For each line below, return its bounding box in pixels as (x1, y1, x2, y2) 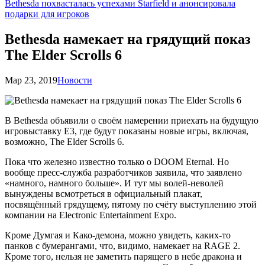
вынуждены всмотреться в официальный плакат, (5, 188, 202, 199)
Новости (57, 75, 92, 85)
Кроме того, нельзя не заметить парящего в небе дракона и (5, 251, 242, 261)
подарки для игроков (5, 9, 89, 19)
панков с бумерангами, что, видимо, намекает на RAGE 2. (5, 240, 240, 251)
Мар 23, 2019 (5, 75, 57, 85)
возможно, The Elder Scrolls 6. (5, 136, 124, 147)
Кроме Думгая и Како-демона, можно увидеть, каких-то (5, 230, 231, 240)
